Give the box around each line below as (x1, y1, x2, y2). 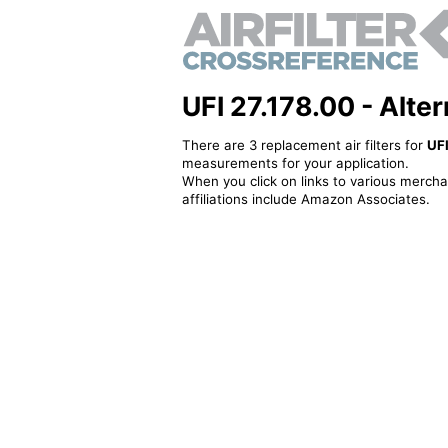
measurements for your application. (181, 154, 409, 171)
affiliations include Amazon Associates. (181, 190, 430, 207)
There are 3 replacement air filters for (181, 136, 427, 153)
